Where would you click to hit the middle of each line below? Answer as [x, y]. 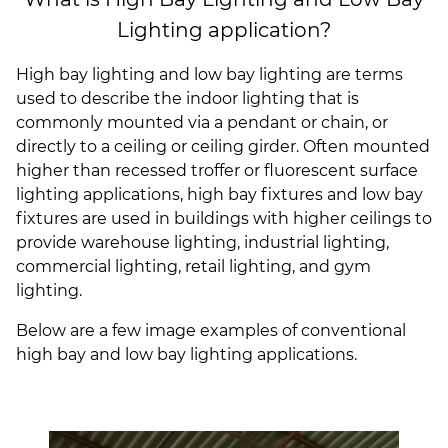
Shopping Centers [93, 59]
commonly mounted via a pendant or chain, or [202, 123]
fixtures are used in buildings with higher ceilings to [224, 219]
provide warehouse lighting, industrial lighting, [202, 243]
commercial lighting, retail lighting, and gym [193, 267]
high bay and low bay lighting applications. [186, 355]
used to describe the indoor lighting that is [187, 99]
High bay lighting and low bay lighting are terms [209, 75]
